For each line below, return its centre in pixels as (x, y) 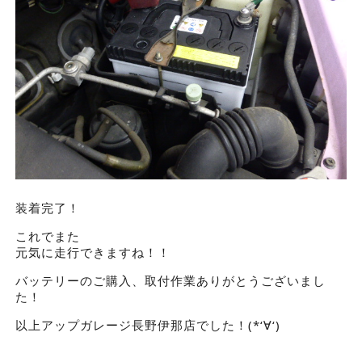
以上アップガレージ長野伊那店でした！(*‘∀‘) (147, 325)
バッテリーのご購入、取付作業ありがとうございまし (170, 281)
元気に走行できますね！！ (93, 253)
